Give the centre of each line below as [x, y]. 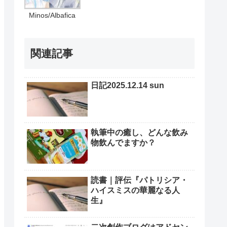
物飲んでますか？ [123, 143]
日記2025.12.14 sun [127, 86]
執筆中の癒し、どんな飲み [139, 133]
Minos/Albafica [52, 15]
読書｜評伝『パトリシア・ [139, 180]
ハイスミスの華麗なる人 [135, 190]
